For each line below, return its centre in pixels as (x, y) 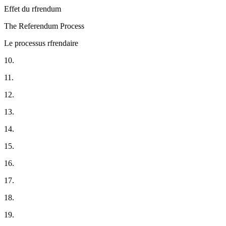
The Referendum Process (44, 26)
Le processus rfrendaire (41, 43)
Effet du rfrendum (33, 9)
